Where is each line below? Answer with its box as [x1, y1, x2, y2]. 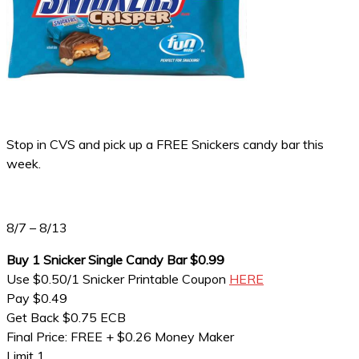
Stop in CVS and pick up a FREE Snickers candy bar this [6, 136, 324, 152]
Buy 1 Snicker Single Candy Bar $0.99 [6, 252, 224, 268]
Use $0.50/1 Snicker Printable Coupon [6, 271, 229, 287]
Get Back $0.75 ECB [6, 309, 126, 325]
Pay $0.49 [6, 290, 67, 306]
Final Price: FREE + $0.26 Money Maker [6, 329, 234, 345]
